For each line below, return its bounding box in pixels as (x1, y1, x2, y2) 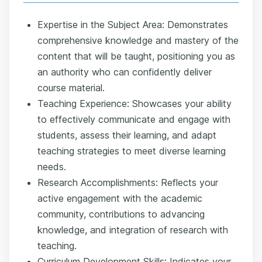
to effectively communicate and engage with (37, 113, 230, 125)
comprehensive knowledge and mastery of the (37, 35, 239, 46)
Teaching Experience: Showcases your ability (37, 98, 232, 109)
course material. (37, 82, 105, 94)
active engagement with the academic (37, 192, 202, 204)
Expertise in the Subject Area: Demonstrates (37, 19, 228, 30)
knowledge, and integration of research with (37, 224, 228, 236)
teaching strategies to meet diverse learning (37, 145, 226, 157)
